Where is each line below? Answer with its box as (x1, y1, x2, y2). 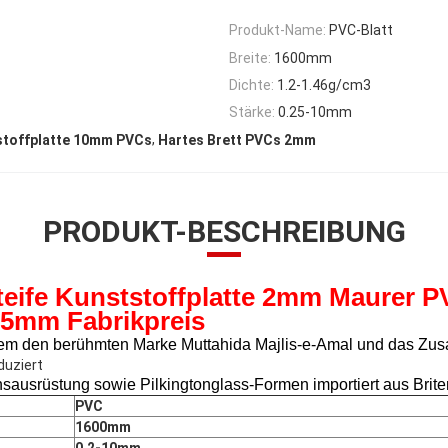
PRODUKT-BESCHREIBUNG (42, 214, 406, 250)
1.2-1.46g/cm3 (277, 76, 371, 93)
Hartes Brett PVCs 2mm (158, 132, 316, 149)
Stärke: (229, 104, 275, 121)
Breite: (229, 49, 271, 66)
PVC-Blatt (329, 22, 393, 39)
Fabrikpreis (60, 306, 205, 337)
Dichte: (229, 76, 274, 93)
